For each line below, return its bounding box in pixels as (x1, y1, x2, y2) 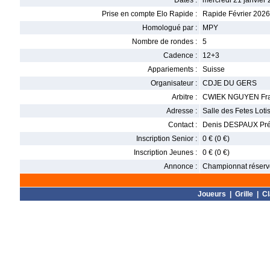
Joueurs (197, 190, 226, 198)
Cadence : (163, 51, 197, 60)
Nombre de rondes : (132, 37, 197, 46)
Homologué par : (142, 24, 197, 32)
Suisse (202, 65, 225, 74)
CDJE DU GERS (202, 79, 257, 87)
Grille (234, 190, 253, 198)
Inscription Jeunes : (134, 148, 197, 157)
